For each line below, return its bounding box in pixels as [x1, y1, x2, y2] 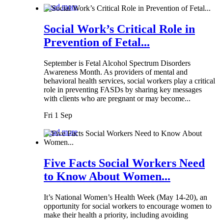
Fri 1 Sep [44, 110, 72, 119]
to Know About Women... [44, 170, 170, 183]
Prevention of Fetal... [44, 36, 150, 49]
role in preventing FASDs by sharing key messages [44, 85, 202, 94]
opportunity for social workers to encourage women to [44, 201, 212, 210]
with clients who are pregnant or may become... [44, 94, 191, 103]
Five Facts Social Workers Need [44, 157, 205, 170]
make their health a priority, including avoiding [44, 210, 188, 219]
